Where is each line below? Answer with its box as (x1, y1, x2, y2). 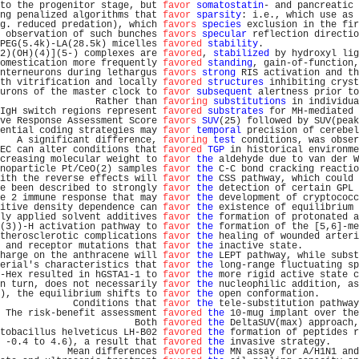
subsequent (196, 87, 252, 98)
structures (208, 77, 264, 88)
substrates (208, 106, 264, 117)
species (202, 19, 241, 30)
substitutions (213, 96, 286, 107)
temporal (196, 125, 241, 136)
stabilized (213, 48, 269, 59)
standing (208, 58, 252, 69)
